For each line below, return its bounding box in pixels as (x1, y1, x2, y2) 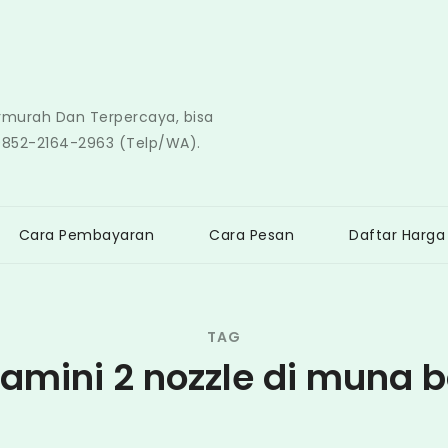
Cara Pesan (209, 225, 294, 245)
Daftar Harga (349, 225, 445, 245)
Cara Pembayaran (18, 225, 154, 245)
